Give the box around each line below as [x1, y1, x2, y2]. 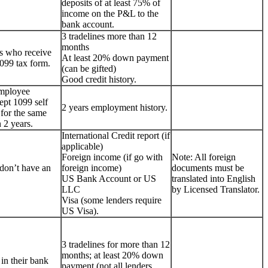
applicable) [62, 141, 103, 151]
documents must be [172, 162, 244, 173]
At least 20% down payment [62, 52, 169, 63]
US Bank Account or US [62, 173, 156, 184]
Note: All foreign [172, 151, 236, 162]
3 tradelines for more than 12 [62, 239, 170, 249]
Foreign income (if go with [62, 151, 163, 162]
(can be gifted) [62, 63, 116, 74]
